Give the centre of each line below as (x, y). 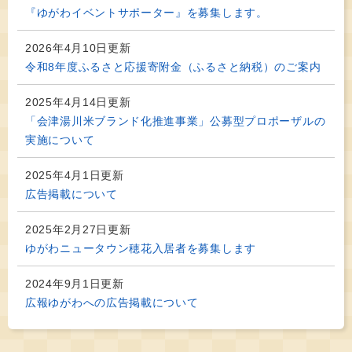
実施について (60, 140)
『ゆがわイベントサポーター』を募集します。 (147, 13)
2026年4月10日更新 (78, 48)
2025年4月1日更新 (75, 175)
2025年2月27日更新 (78, 229)
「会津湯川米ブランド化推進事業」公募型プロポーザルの (176, 121)
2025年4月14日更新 (78, 102)
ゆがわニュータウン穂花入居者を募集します (141, 248)
